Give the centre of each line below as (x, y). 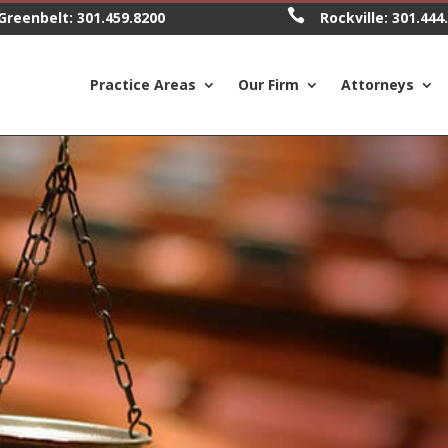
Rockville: (355, 17)
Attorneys (377, 84)
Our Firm (268, 84)
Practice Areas (142, 84)
